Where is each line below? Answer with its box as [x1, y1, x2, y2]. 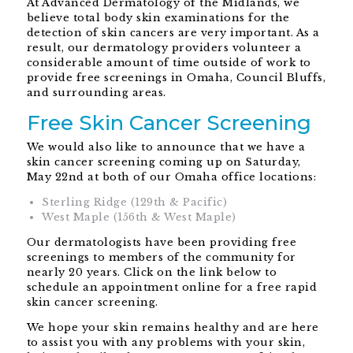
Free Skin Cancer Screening [26, 110, 311, 136]
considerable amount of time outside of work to [26, 56, 311, 70]
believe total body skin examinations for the [26, 11, 290, 25]
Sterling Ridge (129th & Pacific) [42, 195, 228, 210]
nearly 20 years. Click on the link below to [26, 266, 277, 280]
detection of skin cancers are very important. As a [26, 26, 320, 40]
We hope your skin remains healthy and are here [26, 321, 319, 335]
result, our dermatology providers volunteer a [26, 41, 302, 55]
